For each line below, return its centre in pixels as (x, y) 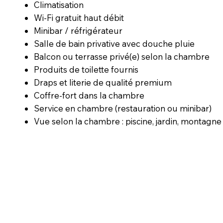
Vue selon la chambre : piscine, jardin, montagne (128, 121)
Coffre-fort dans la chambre (89, 95)
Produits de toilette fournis (86, 69)
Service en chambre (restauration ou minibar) (123, 108)
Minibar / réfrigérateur (78, 30)
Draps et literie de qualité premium (103, 82)
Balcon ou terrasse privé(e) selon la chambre (122, 56)
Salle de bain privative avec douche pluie (114, 43)
